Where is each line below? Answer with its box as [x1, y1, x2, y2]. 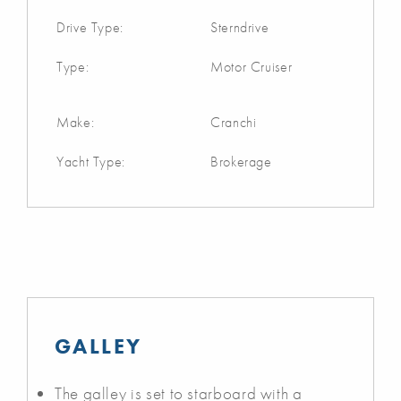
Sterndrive [210, 17, 269, 37]
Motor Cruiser [210, 56, 293, 76]
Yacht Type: [56, 151, 126, 171]
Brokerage [210, 151, 272, 171]
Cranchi [210, 112, 257, 132]
